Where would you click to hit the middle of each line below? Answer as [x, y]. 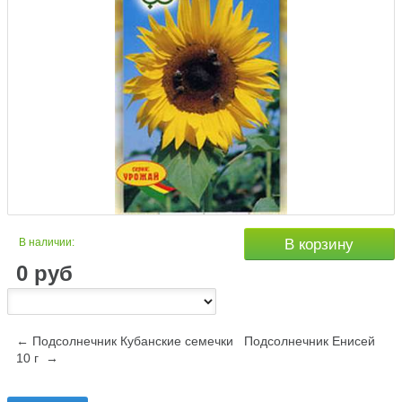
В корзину [319, 245]
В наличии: [47, 243]
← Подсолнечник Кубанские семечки [125, 341]
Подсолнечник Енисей [310, 341]
